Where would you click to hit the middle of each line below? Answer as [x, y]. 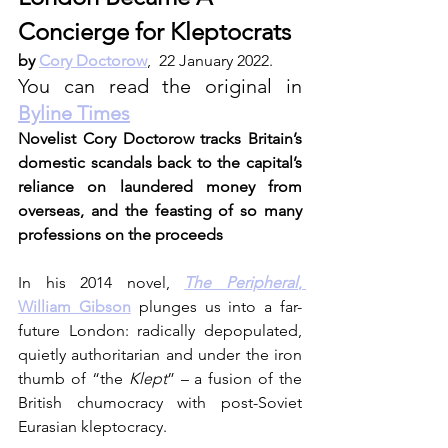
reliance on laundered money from [160, 187]
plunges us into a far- [216, 307]
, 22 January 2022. [212, 61]
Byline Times [74, 113]
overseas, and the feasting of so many [160, 211]
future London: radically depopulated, [160, 331]
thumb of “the [73, 379]
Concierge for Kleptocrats [154, 32]
